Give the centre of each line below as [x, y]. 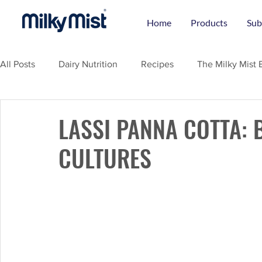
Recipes [157, 64]
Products [209, 23]
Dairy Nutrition [88, 64]
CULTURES [105, 158]
